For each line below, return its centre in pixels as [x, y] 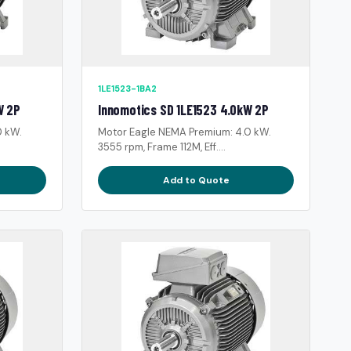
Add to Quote [196, 180]
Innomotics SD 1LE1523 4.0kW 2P [183, 109]
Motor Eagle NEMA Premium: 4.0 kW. [185, 132]
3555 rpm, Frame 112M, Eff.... [162, 147]
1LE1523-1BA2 [127, 88]
